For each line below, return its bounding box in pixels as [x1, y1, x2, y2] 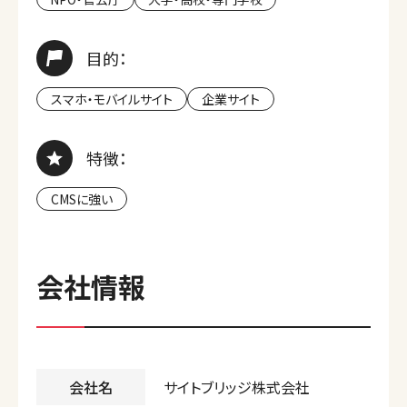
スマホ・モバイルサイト [51, 90, 173, 109]
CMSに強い [51, 190, 113, 209]
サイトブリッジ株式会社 [164, 376, 310, 399]
